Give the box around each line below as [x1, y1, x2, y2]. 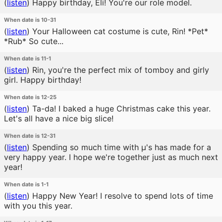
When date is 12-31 [4, 132, 55, 139]
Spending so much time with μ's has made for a [30, 142, 211, 152]
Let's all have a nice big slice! [4, 113, 113, 123]
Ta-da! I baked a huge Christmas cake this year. [30, 104, 211, 113]
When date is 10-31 [4, 16, 56, 23]
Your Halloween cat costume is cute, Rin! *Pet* [30, 26, 208, 36]
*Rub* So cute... [4, 36, 63, 46]
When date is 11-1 [4, 55, 51, 62]
